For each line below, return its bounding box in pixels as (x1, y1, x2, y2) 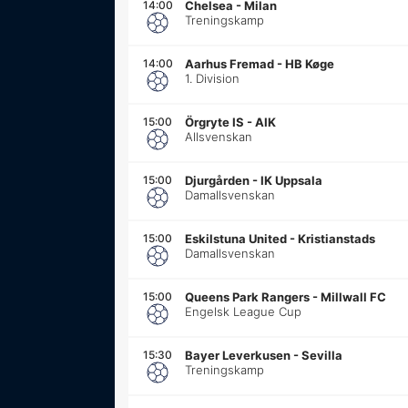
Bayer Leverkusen (185, 347, 291, 362)
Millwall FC (321, 289, 386, 304)
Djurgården (185, 172, 250, 188)
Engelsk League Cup (185, 303, 301, 319)
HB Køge (285, 56, 334, 71)
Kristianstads (298, 230, 375, 246)
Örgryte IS (185, 114, 244, 129)
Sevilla (301, 347, 342, 362)
